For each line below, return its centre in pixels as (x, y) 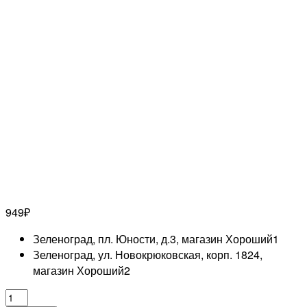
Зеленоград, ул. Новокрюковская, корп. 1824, (148, 255)
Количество (34, 297)
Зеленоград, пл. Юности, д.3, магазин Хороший (153, 239)
